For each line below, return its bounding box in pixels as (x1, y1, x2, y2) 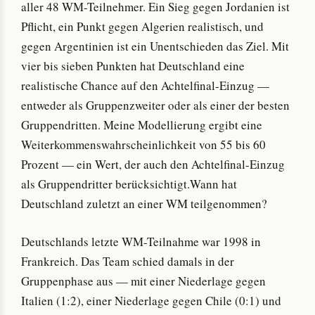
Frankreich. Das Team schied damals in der (21, 252, 234, 269)
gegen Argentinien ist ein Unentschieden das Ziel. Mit (21, 38, 289, 55)
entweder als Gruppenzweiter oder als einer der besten (21, 97, 290, 114)
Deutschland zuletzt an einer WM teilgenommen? (21, 195, 267, 212)
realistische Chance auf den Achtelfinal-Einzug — (21, 77, 269, 94)
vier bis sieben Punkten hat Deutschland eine (21, 58, 245, 75)
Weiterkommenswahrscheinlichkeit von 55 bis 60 (21, 136, 266, 153)
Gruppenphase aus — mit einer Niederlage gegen (21, 272, 266, 289)
